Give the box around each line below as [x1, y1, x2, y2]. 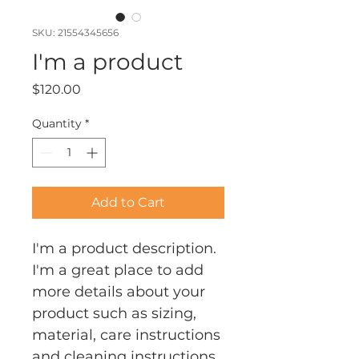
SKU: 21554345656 [32, 26, 119, 38]
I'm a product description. [32, 240, 220, 257]
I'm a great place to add [32, 261, 208, 279]
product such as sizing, [32, 305, 200, 322]
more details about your [32, 283, 209, 301]
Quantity [32, 116, 82, 131]
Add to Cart [91, 195, 165, 210]
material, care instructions [32, 326, 224, 344]
